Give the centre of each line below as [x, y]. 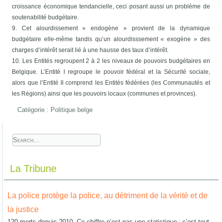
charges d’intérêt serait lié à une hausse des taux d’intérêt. [90, 50]
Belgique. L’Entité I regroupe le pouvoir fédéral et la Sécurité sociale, [111, 72]
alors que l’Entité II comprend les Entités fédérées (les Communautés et [111, 83]
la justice [23, 209]
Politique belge [72, 110]
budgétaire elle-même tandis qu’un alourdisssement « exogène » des [111, 39]
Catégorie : [34, 110]
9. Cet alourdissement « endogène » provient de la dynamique [111, 28]
